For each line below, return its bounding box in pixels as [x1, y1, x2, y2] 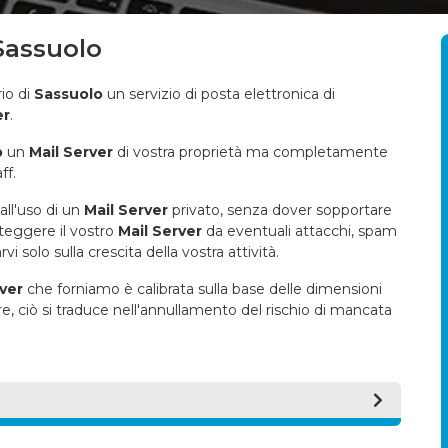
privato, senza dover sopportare [168, 201, 392, 219]
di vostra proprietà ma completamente [113, 143, 388, 161]
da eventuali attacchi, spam [202, 222, 397, 240]
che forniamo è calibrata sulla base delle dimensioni [23, 280, 382, 298]
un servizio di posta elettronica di [103, 85, 335, 103]
